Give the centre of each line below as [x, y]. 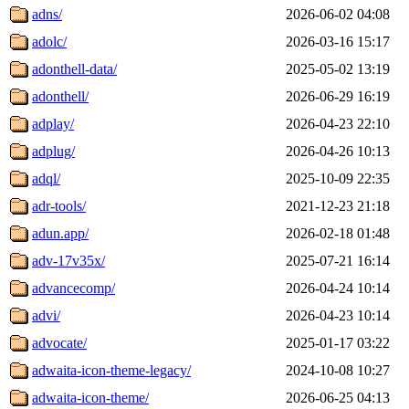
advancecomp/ [73, 288]
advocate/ [59, 342]
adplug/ [53, 151]
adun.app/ [60, 233]
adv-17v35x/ [68, 260]
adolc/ [49, 41]
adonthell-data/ [74, 68]
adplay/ [53, 123]
